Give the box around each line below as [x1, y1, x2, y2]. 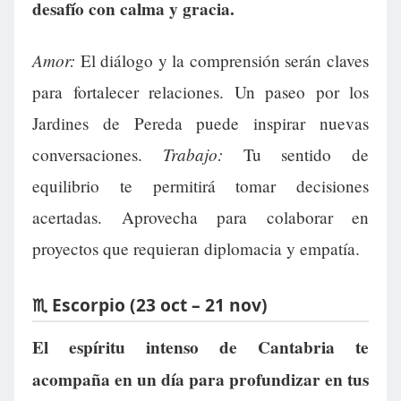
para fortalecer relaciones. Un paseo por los [32, 80, 369, 103]
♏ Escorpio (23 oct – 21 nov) [32, 293, 268, 318]
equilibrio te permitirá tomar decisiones [32, 174, 369, 197]
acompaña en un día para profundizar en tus [32, 366, 369, 392]
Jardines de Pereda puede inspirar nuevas [32, 111, 369, 134]
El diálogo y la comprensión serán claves [75, 48, 369, 72]
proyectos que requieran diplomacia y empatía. [32, 236, 360, 260]
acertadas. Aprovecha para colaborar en [32, 205, 369, 228]
